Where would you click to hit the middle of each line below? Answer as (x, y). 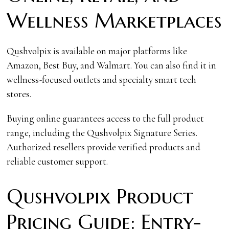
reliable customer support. (58, 161)
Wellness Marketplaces (114, 20)
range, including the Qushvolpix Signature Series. (102, 132)
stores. (19, 94)
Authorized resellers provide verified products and (104, 147)
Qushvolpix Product (100, 196)
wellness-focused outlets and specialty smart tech (102, 79)
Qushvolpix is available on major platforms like (97, 51)
